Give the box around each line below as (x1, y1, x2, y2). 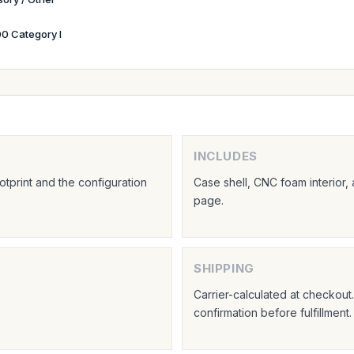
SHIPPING (193, 260, 254, 276)
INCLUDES (193, 148, 258, 164)
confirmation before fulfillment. (193, 305, 352, 319)
